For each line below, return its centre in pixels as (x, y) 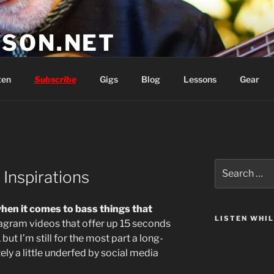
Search (228, 165)
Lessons (200, 79)
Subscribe (55, 79)
